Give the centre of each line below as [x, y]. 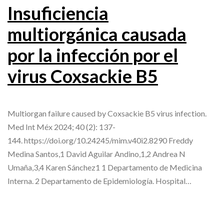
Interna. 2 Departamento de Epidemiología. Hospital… [99, 181]
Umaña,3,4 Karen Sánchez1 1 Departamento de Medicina [105, 167]
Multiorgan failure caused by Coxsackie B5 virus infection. [107, 113]
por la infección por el [93, 55]
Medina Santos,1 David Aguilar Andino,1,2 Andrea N [96, 154]
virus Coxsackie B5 [83, 76]
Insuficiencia [58, 13]
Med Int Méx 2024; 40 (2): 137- [61, 127]
